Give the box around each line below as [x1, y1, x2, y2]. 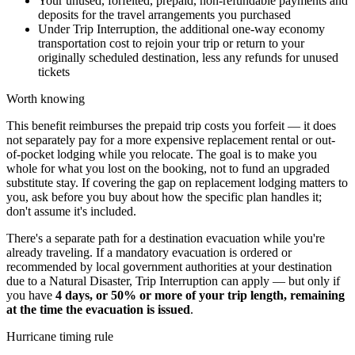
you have [6, 288, 55, 303]
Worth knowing [6, 92, 85, 106]
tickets [38, 65, 70, 79]
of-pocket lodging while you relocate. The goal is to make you [6, 147, 317, 162]
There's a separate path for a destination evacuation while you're [6, 231, 325, 246]
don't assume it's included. [6, 204, 136, 219]
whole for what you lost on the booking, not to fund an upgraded [6, 162, 330, 176]
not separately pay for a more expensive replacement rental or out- [6, 133, 335, 147]
